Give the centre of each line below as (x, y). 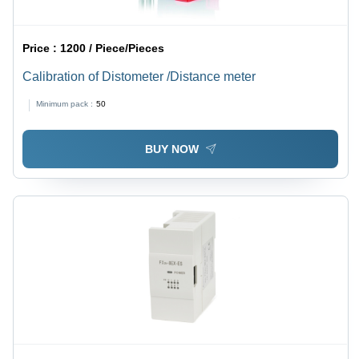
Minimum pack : (65, 103)
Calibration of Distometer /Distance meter (139, 76)
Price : (42, 48)
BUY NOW (171, 149)
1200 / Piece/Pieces (113, 48)
